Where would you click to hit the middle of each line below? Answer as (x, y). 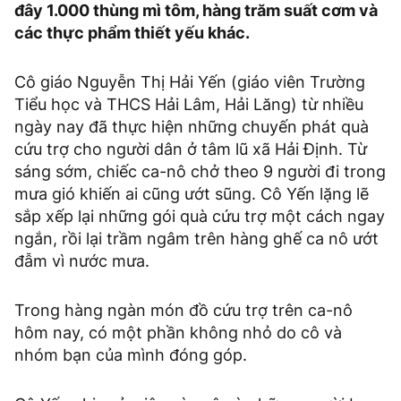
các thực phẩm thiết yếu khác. (132, 33)
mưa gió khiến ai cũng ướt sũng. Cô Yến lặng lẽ (192, 194)
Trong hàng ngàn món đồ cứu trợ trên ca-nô (183, 311)
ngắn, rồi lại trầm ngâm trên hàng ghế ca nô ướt (196, 239)
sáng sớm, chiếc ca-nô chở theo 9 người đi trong (200, 172)
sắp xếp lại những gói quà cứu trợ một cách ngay (200, 217)
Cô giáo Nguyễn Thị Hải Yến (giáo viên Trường (190, 82)
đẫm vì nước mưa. (84, 261)
